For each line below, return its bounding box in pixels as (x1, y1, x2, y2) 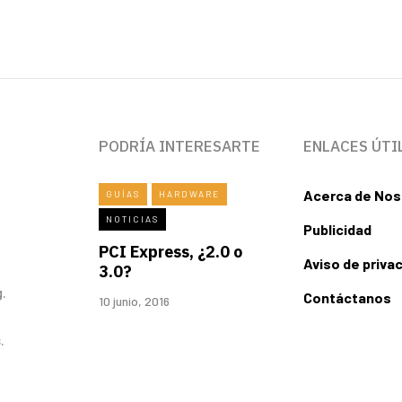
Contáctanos (303, 288, 391, 306)
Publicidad (303, 220, 371, 238)
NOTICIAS (106, 213, 159, 224)
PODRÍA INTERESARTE (99, 135, 260, 156)
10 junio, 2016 (99, 293, 170, 309)
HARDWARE (159, 188, 220, 199)
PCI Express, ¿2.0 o (99, 240, 242, 262)
